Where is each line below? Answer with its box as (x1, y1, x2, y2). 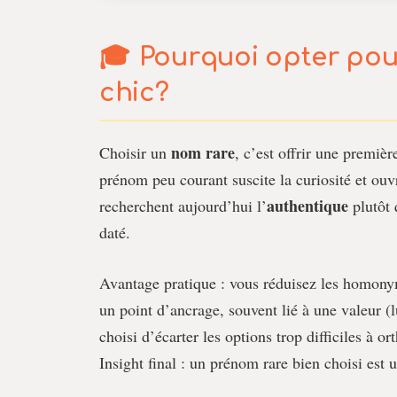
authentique (267, 194, 348, 217)
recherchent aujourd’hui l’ (99, 195, 267, 216)
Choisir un (99, 142, 171, 163)
